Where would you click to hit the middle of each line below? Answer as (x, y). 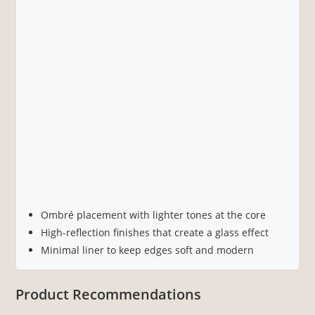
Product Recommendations (109, 294)
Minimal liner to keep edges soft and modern (148, 250)
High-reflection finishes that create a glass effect (155, 232)
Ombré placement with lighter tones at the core (154, 214)
